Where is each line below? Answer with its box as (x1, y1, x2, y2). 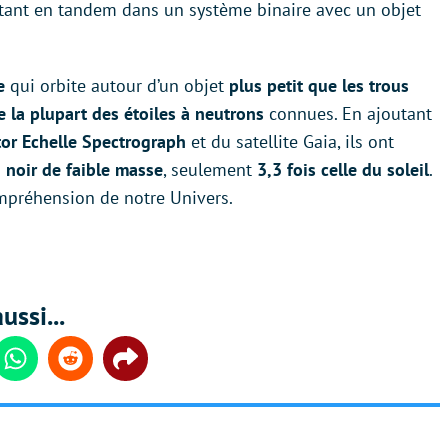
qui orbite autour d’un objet (5, 74, 229, 98)
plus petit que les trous (229, 74, 409, 98)
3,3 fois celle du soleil (257, 158, 429, 182)
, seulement (163, 158, 257, 182)
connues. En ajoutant (264, 102, 432, 126)
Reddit (69, 358, 113, 379)
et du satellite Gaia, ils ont (186, 130, 394, 154)
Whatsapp (14, 358, 82, 379)
